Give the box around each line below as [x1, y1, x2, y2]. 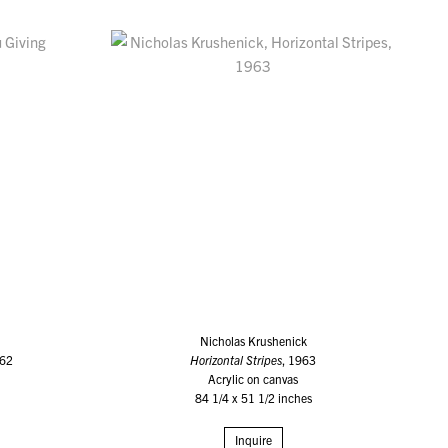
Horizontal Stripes [190, 352, 283, 368]
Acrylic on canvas [208, 371, 299, 387]
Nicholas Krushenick [199, 333, 307, 349]
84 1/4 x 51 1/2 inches [194, 390, 312, 406]
